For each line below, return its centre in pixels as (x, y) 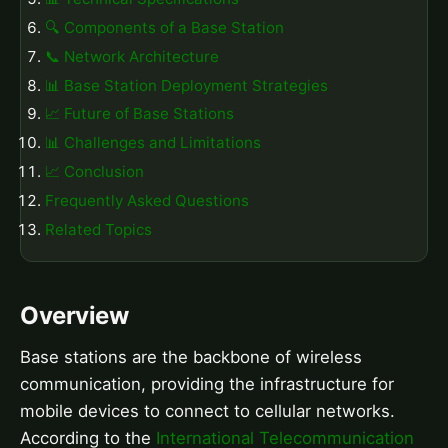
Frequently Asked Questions (147, 200)
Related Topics (98, 229)
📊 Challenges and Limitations (153, 143)
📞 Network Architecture (132, 56)
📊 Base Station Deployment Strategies (186, 85)
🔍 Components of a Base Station (164, 27)
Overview (74, 316)
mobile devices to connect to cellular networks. (207, 411)
